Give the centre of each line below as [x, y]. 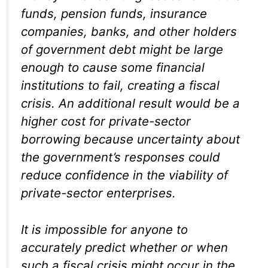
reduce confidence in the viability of [124, 175]
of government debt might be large [122, 49]
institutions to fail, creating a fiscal [120, 85]
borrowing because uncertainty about [130, 139]
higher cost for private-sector [106, 121]
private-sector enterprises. [98, 193]
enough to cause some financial [113, 67]
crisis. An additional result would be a [130, 103]
